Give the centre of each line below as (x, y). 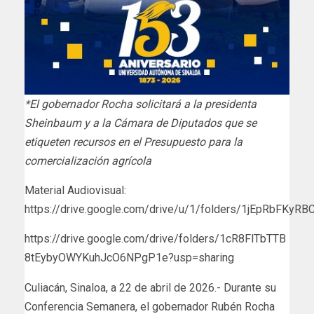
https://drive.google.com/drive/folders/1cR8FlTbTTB (155, 239)
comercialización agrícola (88, 161)
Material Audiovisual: (75, 191)
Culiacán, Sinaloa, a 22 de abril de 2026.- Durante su (150, 288)
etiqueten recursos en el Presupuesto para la (134, 142)
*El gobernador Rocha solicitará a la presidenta (141, 104)
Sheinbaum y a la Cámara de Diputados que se (141, 123)
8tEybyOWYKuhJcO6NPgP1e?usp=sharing (129, 258)
